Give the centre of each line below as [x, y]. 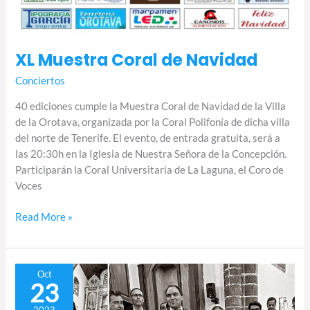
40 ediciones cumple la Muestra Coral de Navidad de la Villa [151, 106]
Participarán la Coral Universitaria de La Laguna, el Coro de [150, 170]
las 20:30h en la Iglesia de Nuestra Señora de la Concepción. [151, 154]
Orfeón [31, 287]
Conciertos [40, 81]
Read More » [44, 217]
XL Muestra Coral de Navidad [137, 60]
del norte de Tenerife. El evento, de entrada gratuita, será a [148, 138]
